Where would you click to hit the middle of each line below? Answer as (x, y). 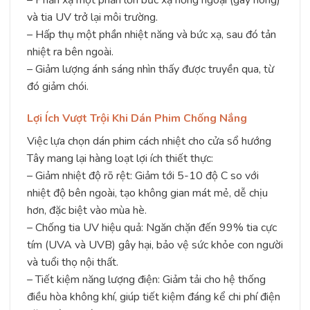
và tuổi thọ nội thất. (73, 262)
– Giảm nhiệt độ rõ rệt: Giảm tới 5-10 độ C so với (143, 175)
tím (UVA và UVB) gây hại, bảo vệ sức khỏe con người (155, 245)
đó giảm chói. (58, 86)
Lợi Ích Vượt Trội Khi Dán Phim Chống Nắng (137, 118)
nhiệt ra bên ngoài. (70, 52)
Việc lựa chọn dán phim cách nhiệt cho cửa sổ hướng (149, 141)
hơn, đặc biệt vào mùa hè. (87, 210)
